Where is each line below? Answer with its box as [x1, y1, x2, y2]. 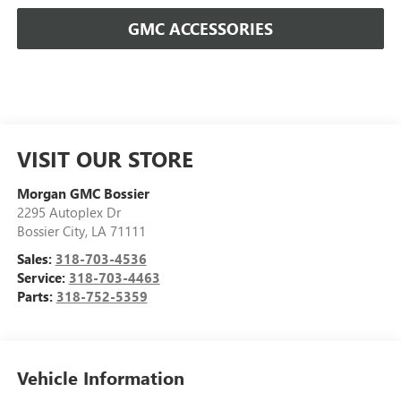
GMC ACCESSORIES [128, 17, 273, 39]
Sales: [16, 249, 55, 268]
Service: [16, 268, 69, 286]
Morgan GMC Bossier [16, 183, 149, 202]
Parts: [16, 286, 56, 305]
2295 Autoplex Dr [16, 202, 121, 221]
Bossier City [16, 221, 85, 240]
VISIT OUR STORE [16, 143, 193, 173]
